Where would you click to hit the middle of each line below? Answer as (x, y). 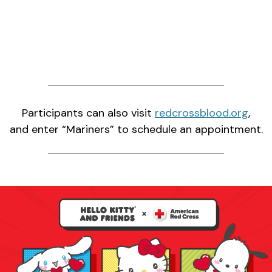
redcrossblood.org (202, 113)
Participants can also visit (88, 113)
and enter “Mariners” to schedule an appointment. (136, 129)
